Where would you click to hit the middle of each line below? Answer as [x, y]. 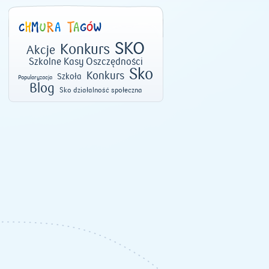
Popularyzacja [35, 77]
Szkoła [69, 77]
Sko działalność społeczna [101, 90]
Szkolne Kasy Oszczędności [86, 62]
